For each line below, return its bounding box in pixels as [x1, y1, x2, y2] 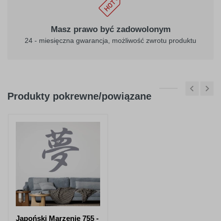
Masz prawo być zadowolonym [50, 25, 171, 35]
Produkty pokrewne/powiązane [7, 91, 151, 102]
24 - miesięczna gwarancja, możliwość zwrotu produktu [25, 37, 196, 45]
